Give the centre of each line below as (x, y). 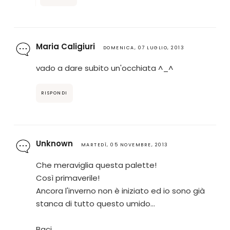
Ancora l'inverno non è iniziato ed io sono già (120, 190)
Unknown (54, 143)
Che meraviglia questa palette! (96, 165)
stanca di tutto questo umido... (95, 203)
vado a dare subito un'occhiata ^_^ (104, 68)
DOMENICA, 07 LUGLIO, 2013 (144, 47)
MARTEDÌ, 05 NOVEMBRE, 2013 (124, 145)
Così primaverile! (68, 178)
